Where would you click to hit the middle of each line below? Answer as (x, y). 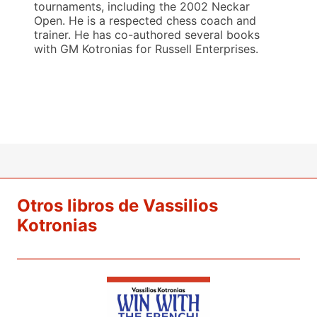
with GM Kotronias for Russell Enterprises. (146, 49)
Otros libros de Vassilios (117, 206)
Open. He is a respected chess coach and (145, 21)
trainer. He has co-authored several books (147, 35)
